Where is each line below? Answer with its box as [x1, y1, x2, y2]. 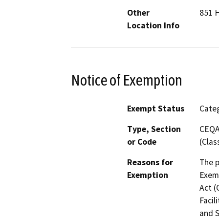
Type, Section [127, 124, 181, 135]
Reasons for [127, 157, 173, 168]
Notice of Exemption [71, 71, 182, 89]
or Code [127, 136, 156, 148]
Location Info [127, 20, 179, 31]
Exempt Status [127, 103, 184, 114]
